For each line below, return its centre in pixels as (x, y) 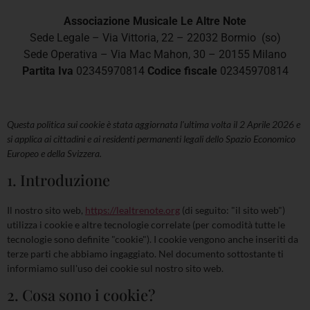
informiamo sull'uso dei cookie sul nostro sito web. (115, 268)
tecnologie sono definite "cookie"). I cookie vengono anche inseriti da (153, 239)
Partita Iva (47, 71)
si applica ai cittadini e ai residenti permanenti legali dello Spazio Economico (151, 139)
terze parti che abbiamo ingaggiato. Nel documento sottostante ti (145, 254)
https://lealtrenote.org (133, 210)
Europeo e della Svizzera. (54, 154)
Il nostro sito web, (46, 210)
